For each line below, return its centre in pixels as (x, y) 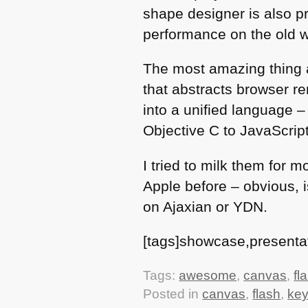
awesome (208, 275)
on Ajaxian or (188, 206)
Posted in (173, 294)
